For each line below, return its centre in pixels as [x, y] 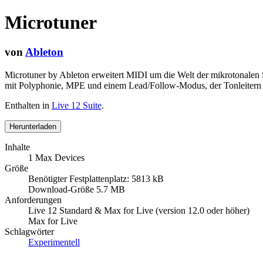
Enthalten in [28, 105]
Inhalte [17, 147]
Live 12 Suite [77, 105]
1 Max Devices [56, 157]
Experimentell [54, 242]
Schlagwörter [29, 231]
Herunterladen [33, 126]
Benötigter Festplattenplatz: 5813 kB [96, 178]
